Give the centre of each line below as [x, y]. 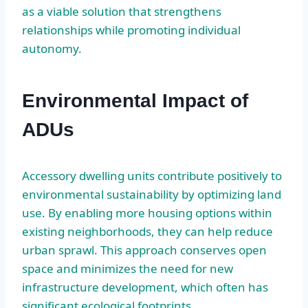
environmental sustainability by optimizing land [152, 194]
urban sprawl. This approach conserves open [144, 250]
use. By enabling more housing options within [147, 212]
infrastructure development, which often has [145, 287]
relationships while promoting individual [131, 30]
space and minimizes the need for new [128, 268]
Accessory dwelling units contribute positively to [152, 175]
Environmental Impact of [135, 100]
